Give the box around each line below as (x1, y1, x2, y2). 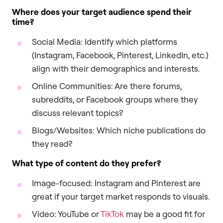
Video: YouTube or (32, 209, 101, 220)
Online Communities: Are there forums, (32, 81, 182, 92)
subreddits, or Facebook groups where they (32, 94, 198, 105)
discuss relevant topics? (32, 108, 123, 118)
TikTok (101, 209, 124, 220)
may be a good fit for (124, 209, 205, 220)
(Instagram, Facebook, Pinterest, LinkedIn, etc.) (32, 50, 209, 61)
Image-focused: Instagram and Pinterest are (32, 178, 201, 189)
